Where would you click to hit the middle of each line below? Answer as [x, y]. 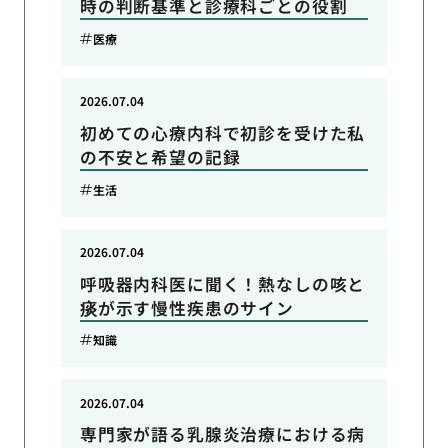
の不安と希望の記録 [160, 156]
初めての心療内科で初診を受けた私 [222, 132]
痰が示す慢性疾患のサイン [186, 307]
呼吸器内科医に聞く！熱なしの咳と [222, 283]
